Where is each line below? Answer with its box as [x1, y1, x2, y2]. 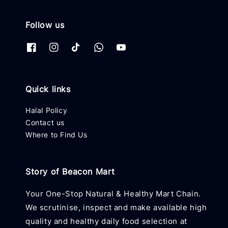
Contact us [25, 118, 65, 127]
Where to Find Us [25, 130, 88, 139]
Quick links [25, 84, 71, 95]
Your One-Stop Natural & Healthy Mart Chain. [25, 189, 201, 199]
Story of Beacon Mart [25, 166, 115, 177]
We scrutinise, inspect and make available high [25, 203, 207, 213]
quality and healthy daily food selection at [25, 216, 187, 226]
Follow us [25, 19, 65, 30]
